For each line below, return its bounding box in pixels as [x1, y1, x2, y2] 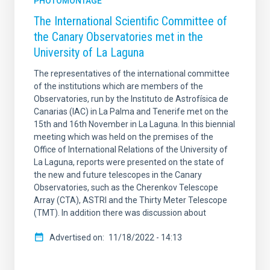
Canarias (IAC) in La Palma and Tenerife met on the [34, 107, 228, 117]
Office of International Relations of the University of [34, 145, 228, 155]
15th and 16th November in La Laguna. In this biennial [34, 119, 235, 130]
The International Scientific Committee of [34, 14, 227, 29]
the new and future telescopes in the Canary [34, 170, 202, 180]
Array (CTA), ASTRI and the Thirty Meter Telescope [34, 195, 227, 206]
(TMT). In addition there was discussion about [34, 208, 206, 218]
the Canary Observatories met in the [34, 30, 203, 45]
